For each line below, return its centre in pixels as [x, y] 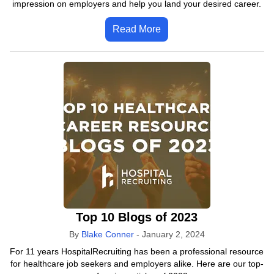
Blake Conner [107, 234]
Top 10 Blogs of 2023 [137, 217]
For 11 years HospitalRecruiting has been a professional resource [137, 251]
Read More [137, 29]
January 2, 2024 [173, 234]
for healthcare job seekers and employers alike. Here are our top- [137, 264]
